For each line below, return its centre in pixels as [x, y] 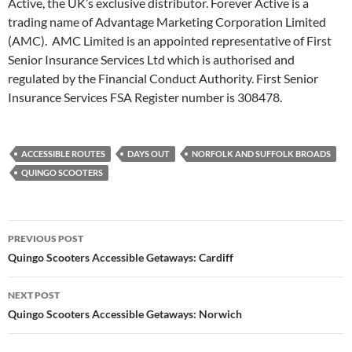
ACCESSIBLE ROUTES [63, 154]
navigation [56, 260]
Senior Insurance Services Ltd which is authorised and [151, 60]
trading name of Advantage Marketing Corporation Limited [167, 22]
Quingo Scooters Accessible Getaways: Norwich [125, 314]
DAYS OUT [148, 154]
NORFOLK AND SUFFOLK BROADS [261, 154]
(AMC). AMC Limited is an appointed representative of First [170, 41]
